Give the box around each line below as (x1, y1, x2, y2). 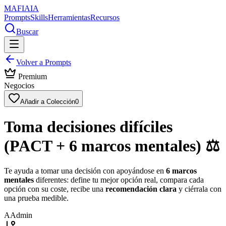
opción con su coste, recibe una (4, 184, 105, 193)
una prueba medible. (4, 193, 69, 202)
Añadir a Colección (20, 98, 75, 105)
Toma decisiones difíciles (4, 118, 173, 136)
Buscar (16, 27, 38, 36)
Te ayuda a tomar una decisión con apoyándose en (4, 166, 166, 175)
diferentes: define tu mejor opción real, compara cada (34, 175, 204, 184)
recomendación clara (105, 184, 177, 193)
